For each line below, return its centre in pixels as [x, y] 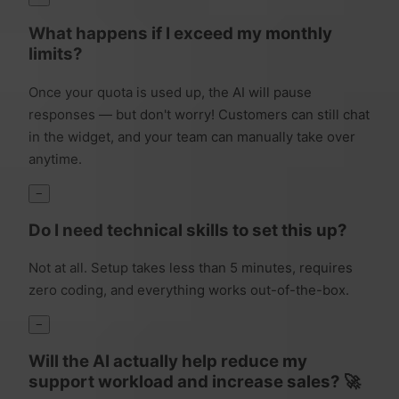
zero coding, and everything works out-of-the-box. [189, 290]
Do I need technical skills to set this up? [188, 230]
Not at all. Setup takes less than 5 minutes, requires [191, 268]
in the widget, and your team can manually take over [192, 136]
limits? [56, 54]
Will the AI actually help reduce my [168, 361]
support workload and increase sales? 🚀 [195, 381]
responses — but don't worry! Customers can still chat [199, 114]
